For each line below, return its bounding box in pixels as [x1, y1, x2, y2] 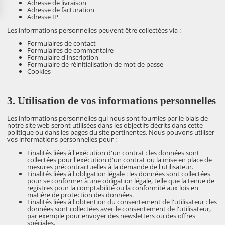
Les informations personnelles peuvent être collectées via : [7, 25, 181, 35]
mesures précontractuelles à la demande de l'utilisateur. [27, 162, 194, 171]
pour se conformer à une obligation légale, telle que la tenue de [27, 176, 215, 185]
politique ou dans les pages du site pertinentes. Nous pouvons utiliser [7, 128, 215, 137]
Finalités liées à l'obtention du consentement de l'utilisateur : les [27, 197, 217, 206]
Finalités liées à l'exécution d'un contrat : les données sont [27, 148, 200, 157]
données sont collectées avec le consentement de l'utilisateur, [27, 204, 211, 213]
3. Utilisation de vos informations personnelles [7, 95, 216, 107]
